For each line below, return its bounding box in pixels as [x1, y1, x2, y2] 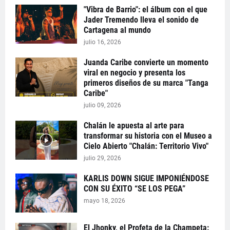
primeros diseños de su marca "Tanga [84, 78, 208, 88]
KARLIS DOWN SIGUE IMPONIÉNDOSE [84, 174, 209, 184]
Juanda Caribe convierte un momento [84, 57, 208, 68]
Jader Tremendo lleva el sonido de [84, 15, 199, 25]
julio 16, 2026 [84, 39, 121, 46]
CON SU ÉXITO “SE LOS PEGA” [84, 184, 185, 194]
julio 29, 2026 [84, 155, 121, 162]
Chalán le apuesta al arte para [84, 121, 184, 131]
